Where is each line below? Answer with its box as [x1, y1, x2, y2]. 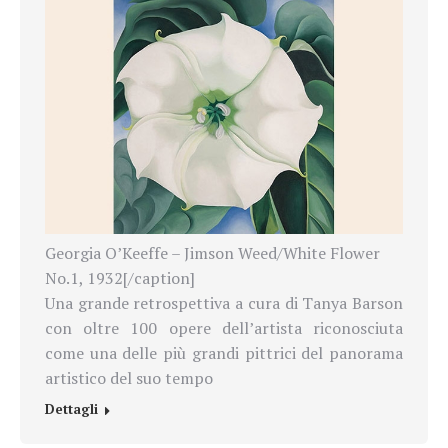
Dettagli [45, 400, 98, 419]
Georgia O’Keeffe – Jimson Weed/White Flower [45, 242, 380, 265]
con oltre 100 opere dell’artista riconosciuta [45, 317, 403, 340]
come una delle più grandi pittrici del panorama [45, 342, 403, 365]
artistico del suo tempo [45, 367, 213, 390]
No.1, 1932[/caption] [45, 267, 195, 290]
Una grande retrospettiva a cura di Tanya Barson [45, 292, 403, 315]
